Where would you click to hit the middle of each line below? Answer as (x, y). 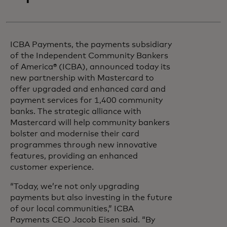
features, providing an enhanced (74, 156)
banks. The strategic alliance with (76, 111)
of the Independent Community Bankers (89, 56)
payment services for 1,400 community (86, 100)
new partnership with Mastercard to (82, 78)
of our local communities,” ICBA (72, 209)
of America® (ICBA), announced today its (90, 67)
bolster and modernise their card (75, 134)
